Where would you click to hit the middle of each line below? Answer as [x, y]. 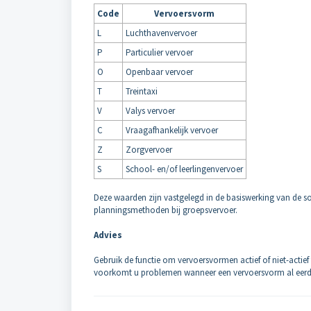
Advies [108, 235]
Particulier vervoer [159, 52]
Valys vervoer [150, 111]
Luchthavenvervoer [161, 33]
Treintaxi [142, 91]
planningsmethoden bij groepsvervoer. [166, 210]
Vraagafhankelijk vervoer [172, 130]
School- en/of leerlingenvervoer [184, 169]
